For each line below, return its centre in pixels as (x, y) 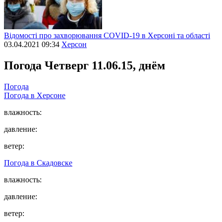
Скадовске (55, 163)
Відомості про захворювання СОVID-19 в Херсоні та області (107, 36)
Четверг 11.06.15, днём (105, 65)
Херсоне (51, 95)
